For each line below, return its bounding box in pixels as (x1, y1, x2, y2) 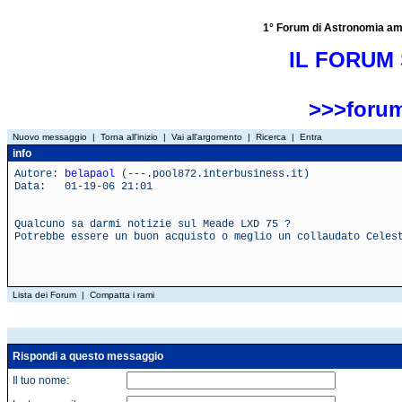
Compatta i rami (90, 290, 154, 300)
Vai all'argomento (171, 132, 242, 142)
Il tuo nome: (10, 374, 69, 387)
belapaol (65, 168, 115, 180)
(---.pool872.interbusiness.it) (115, 168, 310, 180)
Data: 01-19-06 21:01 (14, 180, 153, 193)
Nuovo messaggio (13, 132, 87, 142)
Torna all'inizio (100, 132, 158, 142)
